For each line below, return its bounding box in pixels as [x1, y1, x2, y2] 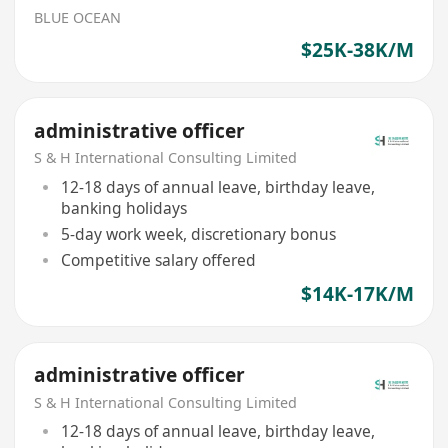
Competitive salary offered [60, 248, 256, 271]
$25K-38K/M [300, 36, 414, 63]
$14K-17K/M [300, 281, 414, 308]
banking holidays [60, 196, 187, 219]
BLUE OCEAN [34, 8, 122, 28]
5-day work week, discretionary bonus [60, 222, 336, 245]
